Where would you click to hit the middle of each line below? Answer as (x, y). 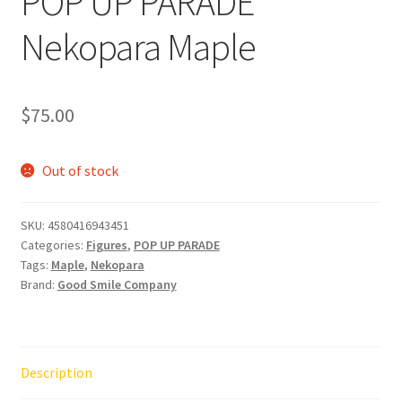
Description (56, 373)
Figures (106, 245)
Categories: (53, 245)
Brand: (39, 285)
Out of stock (81, 170)
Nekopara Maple (138, 47)
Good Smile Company (117, 285)
